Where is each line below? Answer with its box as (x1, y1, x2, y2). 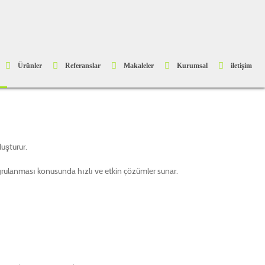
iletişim (231, 62, 252, 70)
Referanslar (65, 62, 101, 70)
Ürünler (18, 62, 42, 70)
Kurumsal (177, 62, 208, 70)
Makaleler (124, 62, 154, 70)
